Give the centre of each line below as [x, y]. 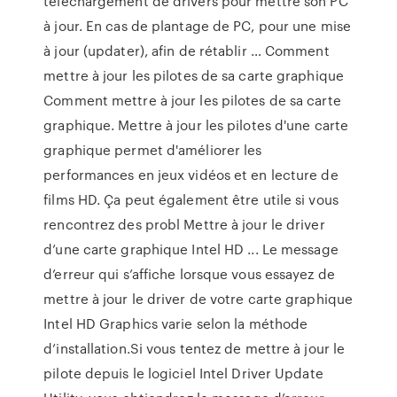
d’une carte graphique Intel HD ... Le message [191, 249]
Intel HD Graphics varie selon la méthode [176, 323]
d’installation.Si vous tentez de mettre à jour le [195, 348]
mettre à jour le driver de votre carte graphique [198, 299]
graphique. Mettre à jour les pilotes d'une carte [196, 125]
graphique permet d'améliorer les [153, 150]
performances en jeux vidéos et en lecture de [191, 175]
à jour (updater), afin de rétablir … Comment [187, 51]
